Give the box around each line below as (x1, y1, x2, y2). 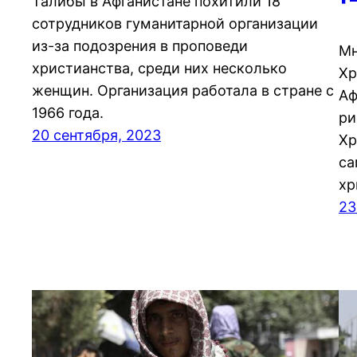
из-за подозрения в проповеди (32, 37, 248, 55)
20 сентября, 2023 (32, 127, 161, 144)
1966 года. (32, 104, 104, 122)
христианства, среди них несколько (32, 60, 287, 77)
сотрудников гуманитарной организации (32, 15, 318, 33)
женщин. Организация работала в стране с (32, 82, 334, 100)
